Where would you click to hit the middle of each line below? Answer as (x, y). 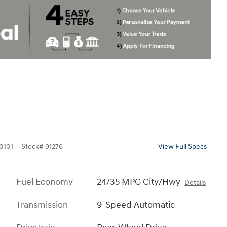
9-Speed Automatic (136, 205)
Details (195, 183)
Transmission (42, 205)
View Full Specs (182, 147)
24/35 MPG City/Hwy (139, 182)
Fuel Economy (45, 182)
